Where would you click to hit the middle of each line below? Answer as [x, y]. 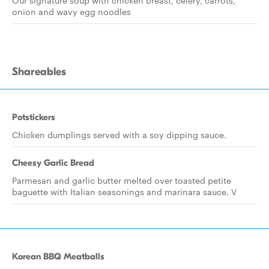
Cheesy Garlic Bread [53, 163]
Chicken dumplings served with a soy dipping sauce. [119, 134]
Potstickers [34, 117]
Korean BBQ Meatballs [58, 256]
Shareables [39, 72]
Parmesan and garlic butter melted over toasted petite [122, 180]
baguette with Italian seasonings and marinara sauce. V [124, 192]
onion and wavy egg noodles [71, 11]
